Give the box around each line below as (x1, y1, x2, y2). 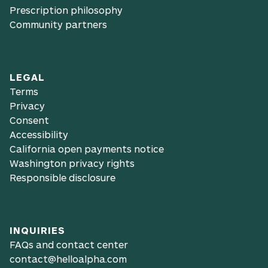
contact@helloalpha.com (10, 252, 127, 264)
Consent (10, 114, 49, 126)
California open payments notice (10, 142, 164, 154)
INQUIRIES (10, 224, 65, 236)
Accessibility (10, 128, 68, 140)
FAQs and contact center (10, 238, 128, 250)
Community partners (10, 18, 107, 30)
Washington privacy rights (10, 157, 135, 169)
